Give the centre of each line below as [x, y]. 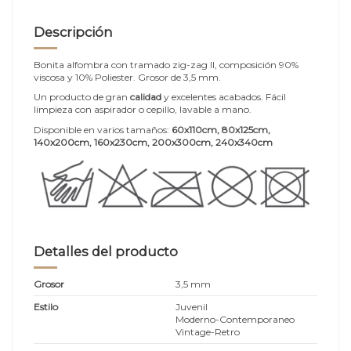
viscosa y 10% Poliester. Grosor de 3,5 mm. [127, 77]
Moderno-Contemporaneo [235, 319]
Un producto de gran [81, 97]
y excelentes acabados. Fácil [224, 97]
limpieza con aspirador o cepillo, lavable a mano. [143, 110]
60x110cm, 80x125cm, [220, 129]
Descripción [73, 33]
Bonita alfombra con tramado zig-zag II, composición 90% [166, 64]
